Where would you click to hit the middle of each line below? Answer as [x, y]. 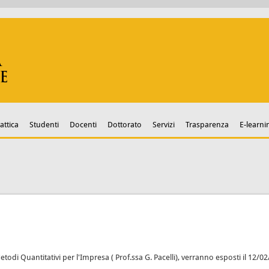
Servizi [163, 124]
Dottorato [124, 124]
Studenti [44, 124]
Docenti [83, 124]
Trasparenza [207, 124]
